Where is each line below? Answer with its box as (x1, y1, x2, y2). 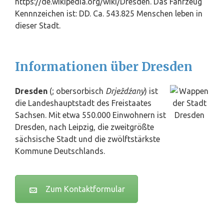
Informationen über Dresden (15, 59, 192, 75)
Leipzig (68, 122, 93, 132)
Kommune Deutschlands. (15, 146, 105, 156)
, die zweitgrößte (93, 122, 154, 132)
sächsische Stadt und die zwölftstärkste (15, 134, 160, 144)
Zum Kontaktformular (45, 184, 125, 194)
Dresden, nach (15, 122, 68, 132)
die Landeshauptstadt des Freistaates (15, 98, 151, 108)
